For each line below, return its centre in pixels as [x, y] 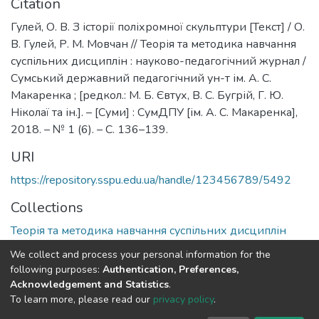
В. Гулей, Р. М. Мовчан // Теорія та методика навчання [153, 44]
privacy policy [183, 299]
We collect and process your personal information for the [140, 254]
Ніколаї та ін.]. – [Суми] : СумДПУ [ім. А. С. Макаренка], [154, 113]
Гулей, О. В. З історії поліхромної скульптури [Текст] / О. [158, 27]
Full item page [68, 263]
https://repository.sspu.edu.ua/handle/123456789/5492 [151, 180]
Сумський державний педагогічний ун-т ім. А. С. [141, 78]
